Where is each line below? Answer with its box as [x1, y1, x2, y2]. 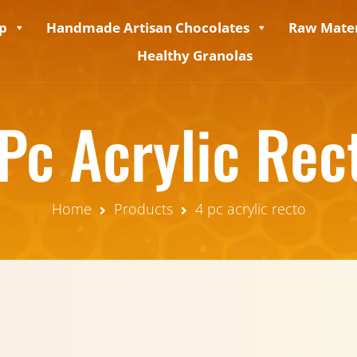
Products [113, 199, 173, 218]
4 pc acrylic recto [194, 199, 306, 218]
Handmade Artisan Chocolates [46, 18, 250, 37]
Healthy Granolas [137, 45, 253, 65]
